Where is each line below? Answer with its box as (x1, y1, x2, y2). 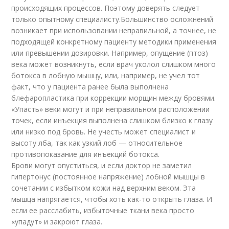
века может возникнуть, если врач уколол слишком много (11, 59, 216, 70)
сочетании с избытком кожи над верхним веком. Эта (11, 183, 196, 193)
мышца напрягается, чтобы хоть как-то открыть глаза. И (11, 194, 213, 204)
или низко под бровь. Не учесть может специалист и (11, 127, 196, 137)
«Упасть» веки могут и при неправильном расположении (11, 104, 210, 114)
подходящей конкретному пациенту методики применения (11, 37, 217, 47)
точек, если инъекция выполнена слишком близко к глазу (11, 116, 213, 126)
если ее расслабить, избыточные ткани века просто (11, 205, 195, 216)
